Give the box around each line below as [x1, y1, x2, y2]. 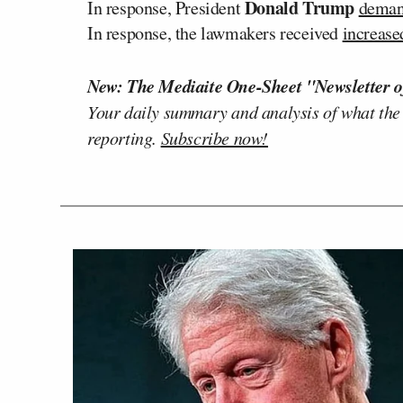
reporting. [87, 125, 161, 149]
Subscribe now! [160, 125, 269, 149]
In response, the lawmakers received [87, 20, 343, 45]
